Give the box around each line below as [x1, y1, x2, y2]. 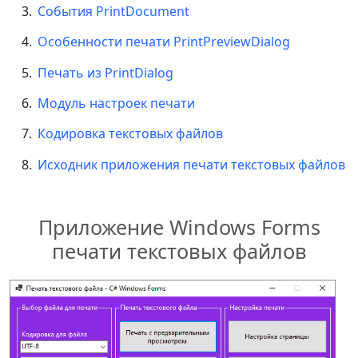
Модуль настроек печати [38, 94, 196, 113]
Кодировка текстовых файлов [38, 125, 224, 143]
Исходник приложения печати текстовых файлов [38, 155, 346, 173]
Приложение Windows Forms [38, 213, 320, 241]
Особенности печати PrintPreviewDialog [38, 33, 291, 51]
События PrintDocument [38, 2, 190, 20]
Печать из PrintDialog [38, 63, 174, 82]
